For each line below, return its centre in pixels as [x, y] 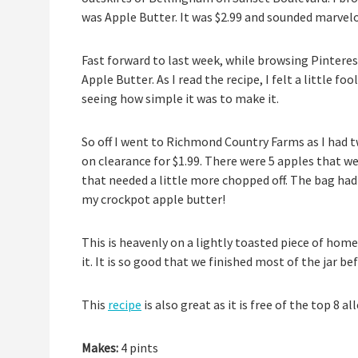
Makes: [100, 348]
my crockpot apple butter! [153, 199]
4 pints [138, 348]
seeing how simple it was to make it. [180, 99]
